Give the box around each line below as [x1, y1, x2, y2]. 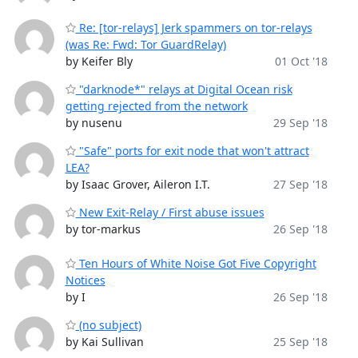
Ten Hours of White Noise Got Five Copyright [75, 256, 316, 271]
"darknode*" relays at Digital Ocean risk [75, 82, 292, 97]
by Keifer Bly [65, 54, 133, 69]
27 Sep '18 [272, 177, 328, 192]
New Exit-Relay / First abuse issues [75, 205, 265, 220]
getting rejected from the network [65, 98, 248, 113]
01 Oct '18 [274, 54, 328, 69]
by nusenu [65, 115, 122, 130]
